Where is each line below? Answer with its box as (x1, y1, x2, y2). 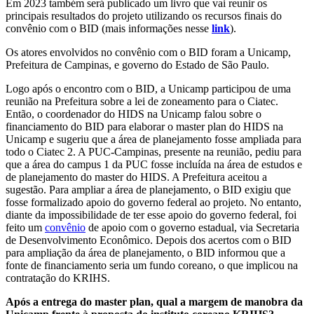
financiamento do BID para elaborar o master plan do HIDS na (6, 120, 283, 132)
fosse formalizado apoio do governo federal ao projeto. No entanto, (6, 196, 301, 208)
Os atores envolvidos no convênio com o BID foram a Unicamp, (6, 46, 291, 58)
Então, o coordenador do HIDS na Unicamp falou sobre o (6, 107, 261, 120)
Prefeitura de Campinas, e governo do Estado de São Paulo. (6, 58, 269, 71)
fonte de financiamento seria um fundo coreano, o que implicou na (6, 259, 298, 271)
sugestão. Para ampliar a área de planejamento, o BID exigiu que (6, 183, 291, 196)
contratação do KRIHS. (6, 271, 110, 284)
